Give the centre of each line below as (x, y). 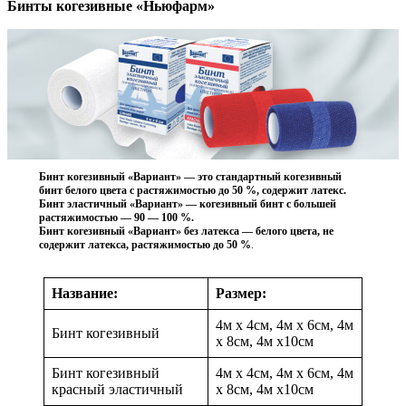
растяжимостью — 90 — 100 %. (116, 217)
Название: (85, 293)
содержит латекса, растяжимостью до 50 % (145, 244)
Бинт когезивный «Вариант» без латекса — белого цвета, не (186, 231)
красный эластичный (117, 389)
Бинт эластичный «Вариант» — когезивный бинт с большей (187, 203)
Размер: (241, 293)
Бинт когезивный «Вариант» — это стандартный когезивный (190, 176)
